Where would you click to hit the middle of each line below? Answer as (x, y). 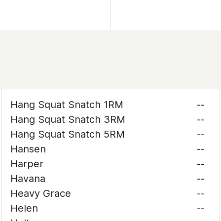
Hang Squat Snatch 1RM (67, 105)
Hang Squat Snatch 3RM (68, 119)
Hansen (28, 149)
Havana (28, 179)
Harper (27, 164)
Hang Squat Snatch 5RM (68, 134)
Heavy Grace (41, 193)
